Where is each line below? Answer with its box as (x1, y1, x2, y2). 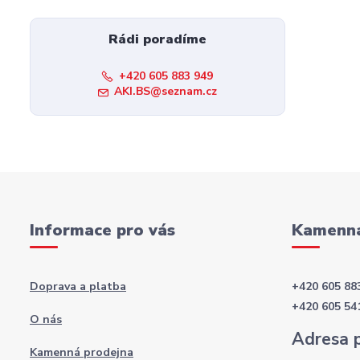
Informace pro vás (30, 219, 175, 241)
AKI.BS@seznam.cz (113, 84, 217, 99)
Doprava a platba (30, 279, 126, 294)
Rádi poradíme (108, 31, 207, 48)
